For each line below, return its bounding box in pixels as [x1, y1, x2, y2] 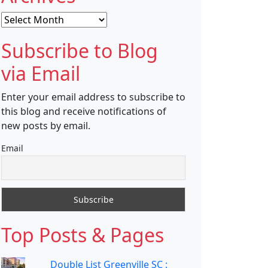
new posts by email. [1, 118, 90, 132]
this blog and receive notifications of [1, 104, 166, 118]
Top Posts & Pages [1, 221, 164, 248]
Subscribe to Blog [1, 37, 158, 63]
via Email [1, 60, 80, 86]
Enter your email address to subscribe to [1, 90, 185, 103]
